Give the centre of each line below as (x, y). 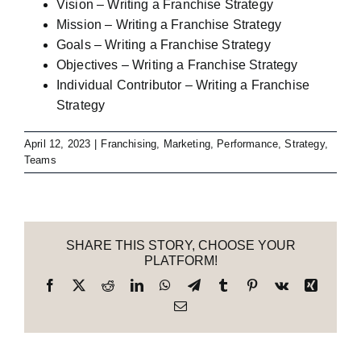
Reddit (131, 285)
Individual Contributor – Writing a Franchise (183, 85)
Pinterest (280, 285)
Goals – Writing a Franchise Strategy (164, 45)
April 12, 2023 (58, 144)
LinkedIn (167, 285)
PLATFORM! (180, 261)
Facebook (81, 285)
